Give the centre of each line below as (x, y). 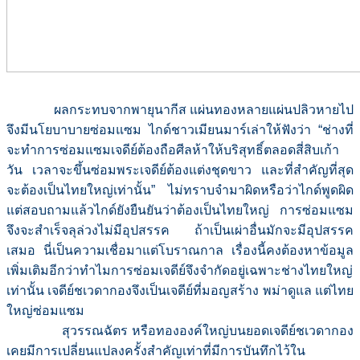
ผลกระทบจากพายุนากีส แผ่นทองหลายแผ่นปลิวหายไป (180, 110)
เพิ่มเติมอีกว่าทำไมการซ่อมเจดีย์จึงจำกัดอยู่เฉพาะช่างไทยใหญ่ (180, 271)
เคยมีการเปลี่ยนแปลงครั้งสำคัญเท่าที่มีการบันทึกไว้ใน (156, 351)
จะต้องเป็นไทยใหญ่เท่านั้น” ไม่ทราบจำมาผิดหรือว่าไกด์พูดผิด (180, 190)
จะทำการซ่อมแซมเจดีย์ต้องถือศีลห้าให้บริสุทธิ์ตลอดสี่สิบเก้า (173, 150)
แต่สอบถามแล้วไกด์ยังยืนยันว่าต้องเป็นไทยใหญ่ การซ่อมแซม (180, 211)
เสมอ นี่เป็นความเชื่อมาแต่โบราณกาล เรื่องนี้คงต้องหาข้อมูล (180, 251)
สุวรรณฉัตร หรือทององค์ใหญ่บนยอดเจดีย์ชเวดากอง (180, 331)
